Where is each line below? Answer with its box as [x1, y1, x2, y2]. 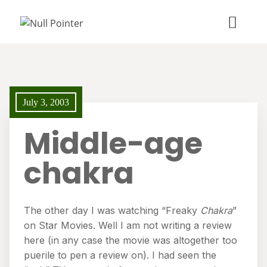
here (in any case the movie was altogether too [24, 234, 237, 246]
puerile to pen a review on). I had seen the [24, 249, 216, 261]
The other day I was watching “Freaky [24, 204, 200, 216]
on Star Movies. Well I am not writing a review [24, 219, 232, 231]
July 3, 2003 [23, 97, 69, 107]
